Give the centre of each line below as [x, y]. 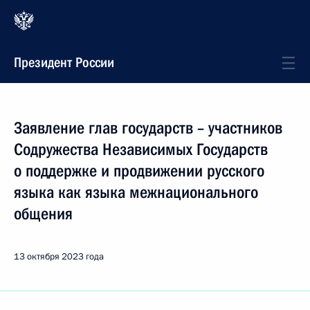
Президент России [64, 62]
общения [43, 214]
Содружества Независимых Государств [141, 149]
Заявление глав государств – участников [148, 128]
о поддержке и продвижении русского [139, 171]
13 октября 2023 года [59, 257]
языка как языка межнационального [136, 192]
